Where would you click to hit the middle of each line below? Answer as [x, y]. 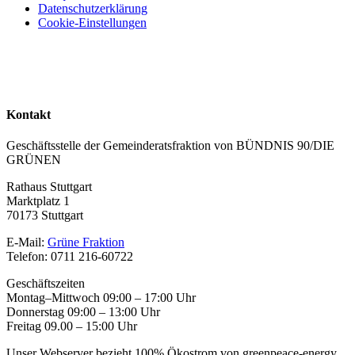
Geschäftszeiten [46, 283]
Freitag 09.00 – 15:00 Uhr [72, 326]
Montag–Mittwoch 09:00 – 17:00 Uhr [101, 297]
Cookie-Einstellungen [92, 23]
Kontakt [29, 114]
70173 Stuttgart [45, 215]
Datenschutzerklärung [93, 9]
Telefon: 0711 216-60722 [70, 256]
